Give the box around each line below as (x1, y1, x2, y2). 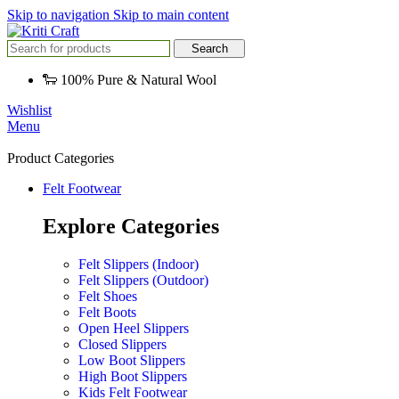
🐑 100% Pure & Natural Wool (43, 72, 216, 87)
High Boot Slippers (78, 368, 187, 384)
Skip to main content (113, 7, 229, 22)
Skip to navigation (7, 7, 113, 22)
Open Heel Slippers (78, 320, 189, 336)
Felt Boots (78, 304, 136, 320)
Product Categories (7, 151, 114, 166)
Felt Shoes (78, 288, 137, 304)
